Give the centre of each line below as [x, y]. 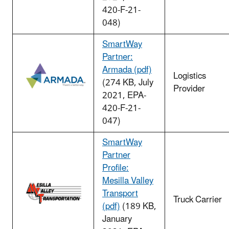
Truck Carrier [198, 200]
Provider [189, 89]
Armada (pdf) [127, 70]
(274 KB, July [128, 83]
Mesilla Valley [128, 181]
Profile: [116, 168]
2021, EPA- [124, 96]
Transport [120, 194]
